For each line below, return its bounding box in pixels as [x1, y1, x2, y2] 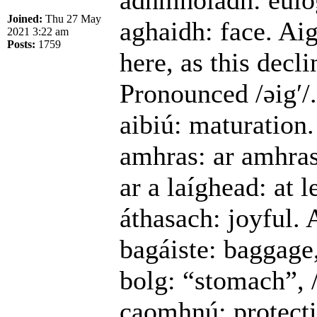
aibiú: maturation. [120, 110, 314, 140]
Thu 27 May [42, 13, 101, 25]
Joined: [7, 13, 42, 25]
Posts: [7, 38, 35, 51]
